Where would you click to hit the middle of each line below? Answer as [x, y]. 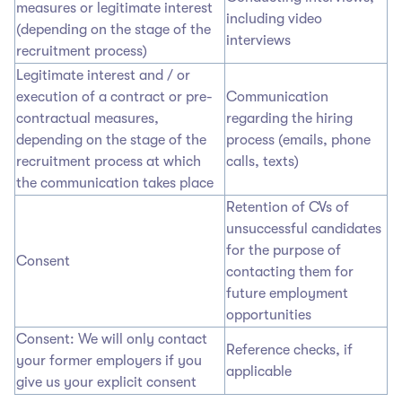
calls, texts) [262, 161]
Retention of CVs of [288, 207]
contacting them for [290, 271]
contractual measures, [87, 118]
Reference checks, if [289, 350]
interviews [258, 40]
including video [274, 18]
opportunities [269, 315]
